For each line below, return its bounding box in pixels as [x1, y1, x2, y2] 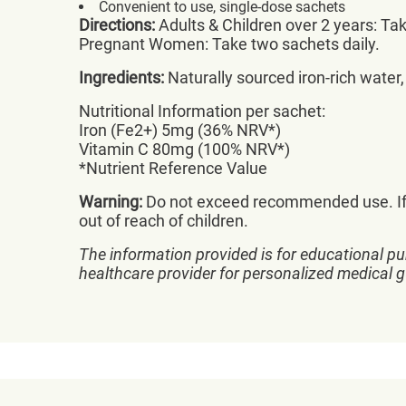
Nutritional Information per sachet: [79, 101, 325, 121]
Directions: [79, 15, 155, 34]
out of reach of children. [79, 211, 248, 230]
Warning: [79, 192, 142, 211]
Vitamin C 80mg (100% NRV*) [79, 140, 290, 159]
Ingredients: [79, 68, 164, 87]
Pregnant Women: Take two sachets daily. [79, 34, 380, 53]
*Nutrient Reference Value [79, 159, 267, 178]
